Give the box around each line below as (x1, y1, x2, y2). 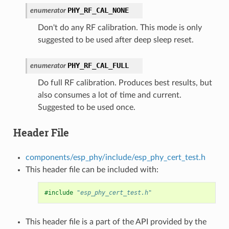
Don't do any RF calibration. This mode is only (37, 23, 202, 32)
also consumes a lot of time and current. (37, 90, 181, 99)
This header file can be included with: (25, 165, 158, 174)
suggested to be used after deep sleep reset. (37, 35, 194, 44)
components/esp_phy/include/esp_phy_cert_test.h (25, 153, 205, 162)
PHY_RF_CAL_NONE (67, 6, 129, 14)
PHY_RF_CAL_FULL (67, 61, 129, 70)
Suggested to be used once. (37, 103, 135, 111)
